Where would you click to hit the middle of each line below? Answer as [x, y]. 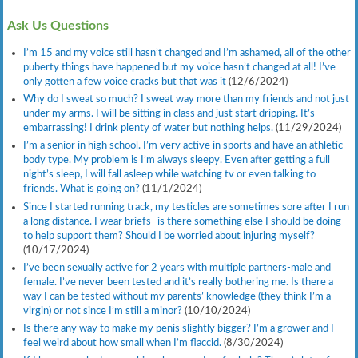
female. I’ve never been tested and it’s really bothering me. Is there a [178, 282]
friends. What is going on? [81, 189]
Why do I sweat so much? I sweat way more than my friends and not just [186, 99]
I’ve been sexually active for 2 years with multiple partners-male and [177, 268]
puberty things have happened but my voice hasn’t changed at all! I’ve [179, 67]
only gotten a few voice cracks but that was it [124, 81]
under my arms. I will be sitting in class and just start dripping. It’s [169, 114]
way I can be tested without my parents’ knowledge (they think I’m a [177, 297]
